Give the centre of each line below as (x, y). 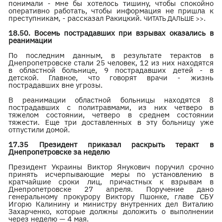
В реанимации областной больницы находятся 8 (111, 100)
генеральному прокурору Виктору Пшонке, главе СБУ (111, 196)
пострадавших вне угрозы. (57, 85)
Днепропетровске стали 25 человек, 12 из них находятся (111, 63)
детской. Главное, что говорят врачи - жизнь (111, 78)
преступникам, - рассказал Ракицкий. (76, 18)
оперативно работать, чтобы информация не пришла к (111, 11)
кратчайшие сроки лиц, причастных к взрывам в (111, 182)
